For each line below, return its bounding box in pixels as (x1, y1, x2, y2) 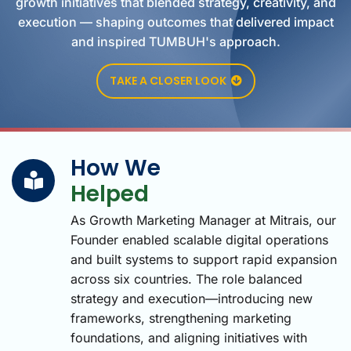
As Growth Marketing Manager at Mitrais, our (71, 212, 336, 228)
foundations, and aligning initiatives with (71, 330, 307, 346)
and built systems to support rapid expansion (71, 251, 337, 267)
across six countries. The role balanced (71, 271, 302, 287)
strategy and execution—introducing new (71, 291, 313, 306)
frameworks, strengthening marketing (71, 310, 291, 326)
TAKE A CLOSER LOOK (109, 73, 231, 89)
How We (71, 153, 161, 183)
